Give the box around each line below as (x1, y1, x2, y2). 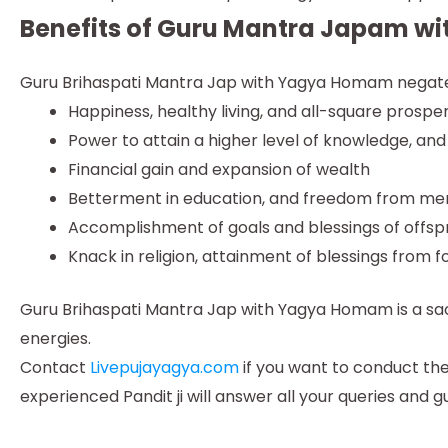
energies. (20, 326, 91, 350)
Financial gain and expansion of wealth (68, 157, 370, 181)
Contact (20, 355, 90, 379)
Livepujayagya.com (90, 355, 239, 379)
